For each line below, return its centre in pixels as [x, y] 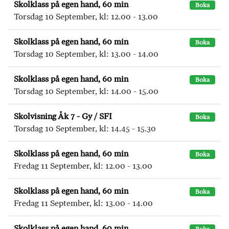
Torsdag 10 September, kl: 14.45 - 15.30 [85, 129]
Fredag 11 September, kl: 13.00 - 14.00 [83, 203]
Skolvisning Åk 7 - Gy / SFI [63, 116]
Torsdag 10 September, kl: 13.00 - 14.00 [86, 54]
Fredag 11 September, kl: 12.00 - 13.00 [83, 166]
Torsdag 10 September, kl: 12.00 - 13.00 [86, 17]
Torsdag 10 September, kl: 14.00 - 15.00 [86, 91]
